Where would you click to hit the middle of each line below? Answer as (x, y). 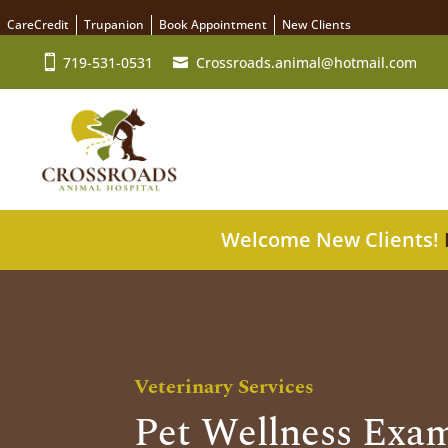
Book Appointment (213, 24)
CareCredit (38, 24)
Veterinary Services (224, 386)
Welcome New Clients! (332, 239)
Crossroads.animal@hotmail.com (306, 62)
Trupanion (114, 24)
